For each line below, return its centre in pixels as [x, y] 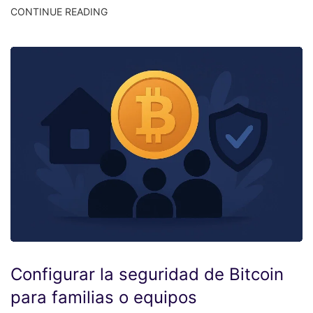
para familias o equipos [104, 298]
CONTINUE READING [59, 12]
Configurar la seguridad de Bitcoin [147, 275]
